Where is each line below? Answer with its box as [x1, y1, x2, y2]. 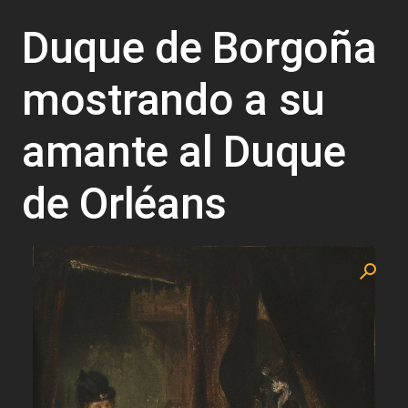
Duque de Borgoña [22, 21, 377, 74]
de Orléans [22, 177, 228, 229]
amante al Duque [22, 125, 346, 178]
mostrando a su [22, 73, 325, 126]
